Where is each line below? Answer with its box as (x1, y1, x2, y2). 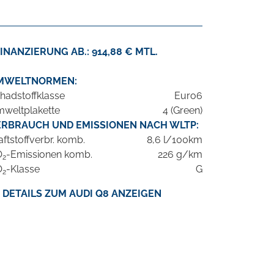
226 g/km (158, 149, 202, 161)
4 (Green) (163, 105, 202, 117)
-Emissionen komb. (6, 149, 92, 161)
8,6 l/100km (147, 134, 202, 146)
